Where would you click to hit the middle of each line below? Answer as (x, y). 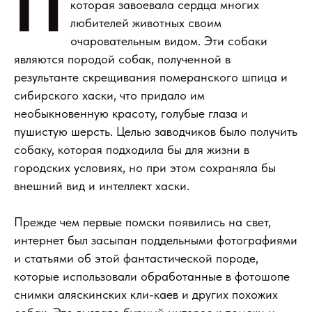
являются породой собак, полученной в (122, 59)
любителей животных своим (146, 23)
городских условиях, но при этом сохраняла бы (145, 167)
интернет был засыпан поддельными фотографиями (156, 240)
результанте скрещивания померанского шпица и (151, 77)
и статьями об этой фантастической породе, (136, 258)
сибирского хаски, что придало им (109, 95)
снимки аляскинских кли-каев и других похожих (146, 294)
